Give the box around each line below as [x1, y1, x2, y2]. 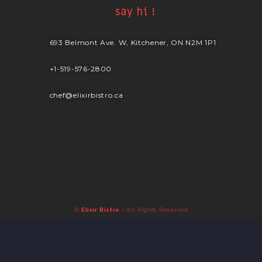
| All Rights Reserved [120, 206, 188, 213]
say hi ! [115, 5, 156, 19]
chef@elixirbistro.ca [49, 91, 123, 99]
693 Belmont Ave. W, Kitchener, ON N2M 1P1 [49, 38, 216, 47]
